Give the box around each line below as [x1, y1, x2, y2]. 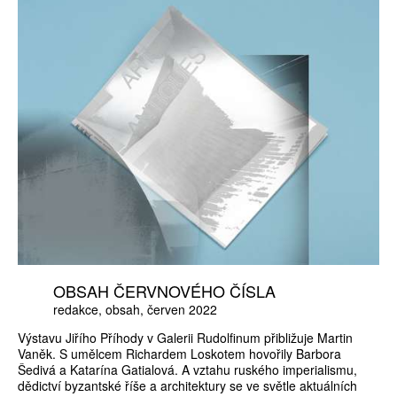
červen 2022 [147, 300, 217, 318]
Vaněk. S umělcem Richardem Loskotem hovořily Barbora [18, 344, 341, 362]
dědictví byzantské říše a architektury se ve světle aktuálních [18, 376, 357, 394]
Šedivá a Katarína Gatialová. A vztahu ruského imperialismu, [18, 360, 357, 378]
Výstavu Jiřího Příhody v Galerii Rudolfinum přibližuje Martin [18, 328, 353, 346]
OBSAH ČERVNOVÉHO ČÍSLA [53, 278, 276, 302]
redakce [53, 300, 98, 318]
